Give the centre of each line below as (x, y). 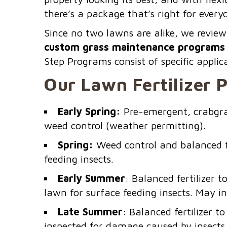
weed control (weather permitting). (125, 125)
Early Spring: (89, 111)
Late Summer (90, 212)
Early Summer (91, 178)
